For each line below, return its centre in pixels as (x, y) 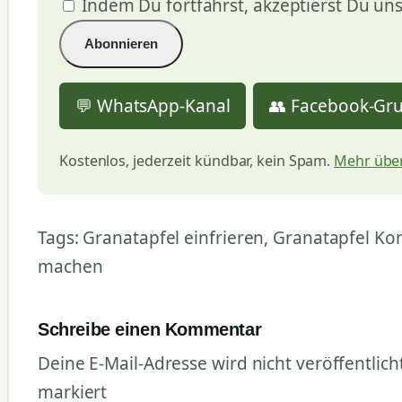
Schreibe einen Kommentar (150, 328)
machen (70, 266)
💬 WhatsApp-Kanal (153, 105)
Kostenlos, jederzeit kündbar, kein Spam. (197, 160)
